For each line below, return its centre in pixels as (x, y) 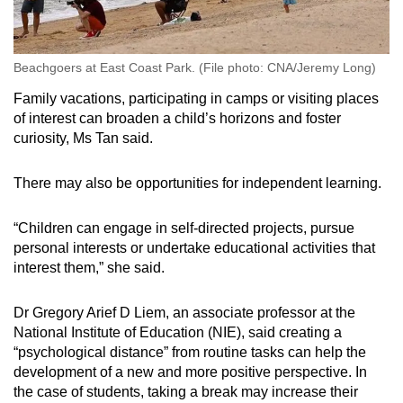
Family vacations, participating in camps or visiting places (196, 99)
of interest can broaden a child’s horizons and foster (177, 119)
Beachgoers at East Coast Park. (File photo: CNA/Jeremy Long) (195, 68)
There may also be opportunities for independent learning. (197, 184)
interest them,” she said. (89, 268)
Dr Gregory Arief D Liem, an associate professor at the (184, 313)
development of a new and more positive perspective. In (190, 372)
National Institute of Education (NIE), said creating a (178, 333)
